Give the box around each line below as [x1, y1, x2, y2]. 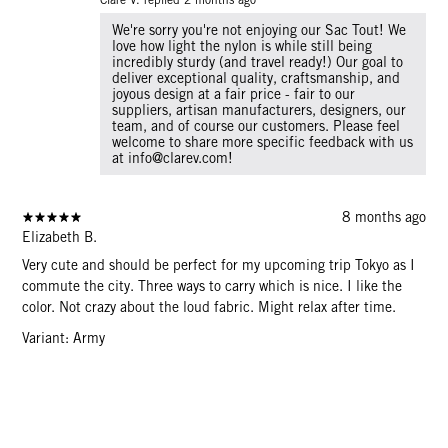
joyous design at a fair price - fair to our [112, 85, 356, 102]
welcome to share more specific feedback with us [112, 133, 414, 150]
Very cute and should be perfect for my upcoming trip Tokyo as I [22, 256, 416, 273]
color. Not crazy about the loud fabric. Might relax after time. [22, 298, 397, 315]
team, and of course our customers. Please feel [112, 117, 401, 134]
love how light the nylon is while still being [112, 37, 373, 54]
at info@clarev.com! [112, 149, 234, 166]
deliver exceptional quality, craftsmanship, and [112, 69, 401, 86]
